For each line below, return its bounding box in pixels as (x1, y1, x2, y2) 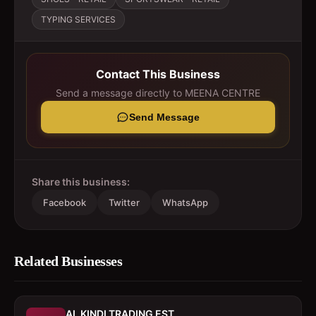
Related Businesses (14, 253, 122, 269)
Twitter (109, 197, 140, 208)
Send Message (129, 111, 200, 123)
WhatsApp (162, 197, 208, 208)
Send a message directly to (56, 87, 185, 99)
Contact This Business (96, 67, 220, 81)
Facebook (43, 197, 86, 208)
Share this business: (32, 176, 130, 188)
